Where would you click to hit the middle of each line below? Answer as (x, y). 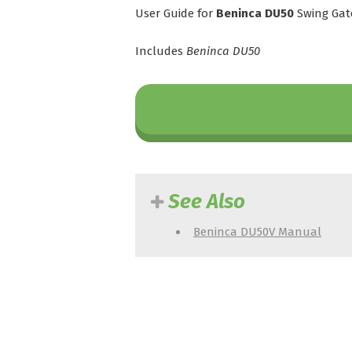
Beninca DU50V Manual (257, 232)
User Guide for (176, 13)
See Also (207, 202)
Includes (161, 51)
